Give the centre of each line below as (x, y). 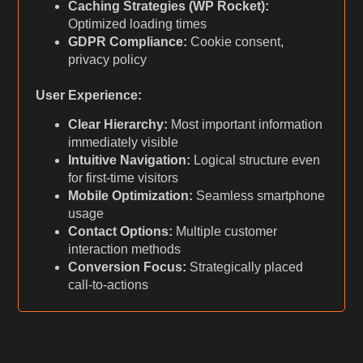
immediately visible (123, 143)
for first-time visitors (123, 178)
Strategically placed (244, 267)
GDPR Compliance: (127, 42)
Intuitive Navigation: (129, 160)
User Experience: (88, 96)
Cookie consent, (235, 42)
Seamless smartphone (258, 196)
